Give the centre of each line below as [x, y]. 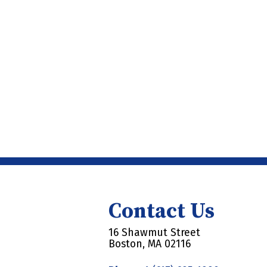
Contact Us [162, 212]
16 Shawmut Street [154, 232]
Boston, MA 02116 [150, 244]
